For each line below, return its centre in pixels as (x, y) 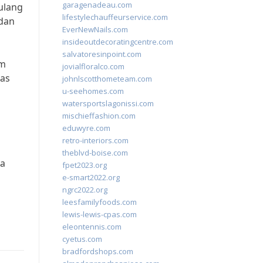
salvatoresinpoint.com (102, 54)
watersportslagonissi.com (108, 103)
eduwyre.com (86, 128)
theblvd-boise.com (95, 153)
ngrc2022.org (85, 190)
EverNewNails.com (95, 29)
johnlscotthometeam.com (107, 79)
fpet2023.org (85, 165)
